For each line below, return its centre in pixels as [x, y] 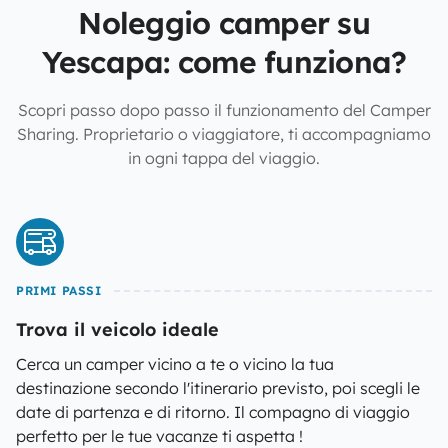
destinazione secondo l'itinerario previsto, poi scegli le [218, 388]
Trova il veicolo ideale [117, 329]
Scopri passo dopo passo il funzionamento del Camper [224, 110]
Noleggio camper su [224, 23]
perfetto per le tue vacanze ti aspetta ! [159, 436]
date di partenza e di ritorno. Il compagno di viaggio [213, 412]
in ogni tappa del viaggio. [224, 158]
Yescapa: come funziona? [224, 62]
